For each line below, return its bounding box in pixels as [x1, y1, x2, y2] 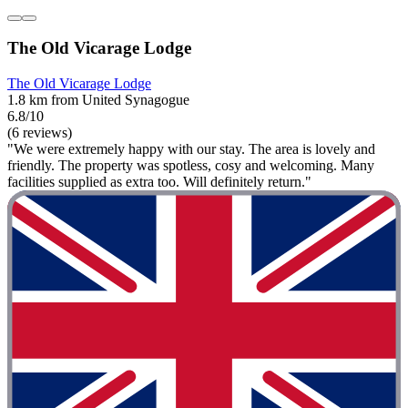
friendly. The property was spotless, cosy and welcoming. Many [7, 158, 374, 173]
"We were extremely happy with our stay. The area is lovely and [7, 141, 375, 157]
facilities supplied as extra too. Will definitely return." [7, 174, 311, 189]
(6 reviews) [7, 125, 72, 140]
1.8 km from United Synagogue [7, 92, 189, 107]
